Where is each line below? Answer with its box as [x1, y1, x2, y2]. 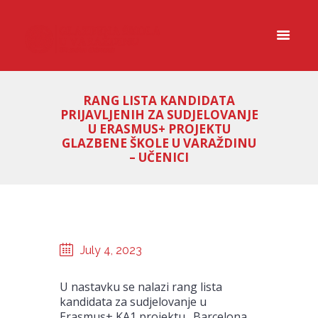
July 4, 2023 [80, 243, 143, 257]
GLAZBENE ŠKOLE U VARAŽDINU [62, 135, 256, 152]
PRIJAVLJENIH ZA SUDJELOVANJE [60, 106, 258, 124]
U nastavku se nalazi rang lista [60, 278, 222, 295]
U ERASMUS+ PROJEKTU [87, 121, 231, 138]
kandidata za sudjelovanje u [60, 293, 207, 309]
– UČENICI [129, 149, 189, 166]
